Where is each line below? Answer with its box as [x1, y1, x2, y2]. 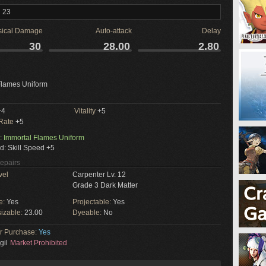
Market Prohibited [10, 239, 67, 247]
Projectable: [72, 198, 113, 206]
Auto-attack [96, 27, 132, 35]
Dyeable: [72, 208, 103, 217]
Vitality [74, 107, 96, 115]
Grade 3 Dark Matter [72, 181, 138, 189]
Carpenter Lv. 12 [72, 170, 126, 179]
